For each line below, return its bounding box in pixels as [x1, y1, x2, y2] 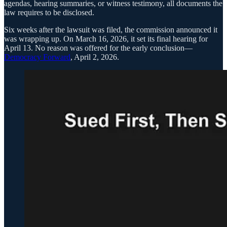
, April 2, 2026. [70, 53, 119, 62]
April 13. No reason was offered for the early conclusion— [4, 44, 193, 53]
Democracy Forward [4, 53, 70, 62]
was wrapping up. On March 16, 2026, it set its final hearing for [4, 34, 208, 44]
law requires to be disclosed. [4, 8, 94, 17]
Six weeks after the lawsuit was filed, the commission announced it [4, 25, 217, 34]
